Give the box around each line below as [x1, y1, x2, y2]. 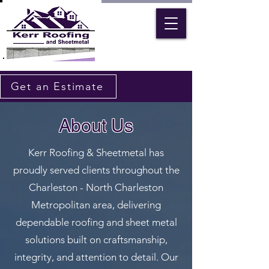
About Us [59, 115, 133, 136]
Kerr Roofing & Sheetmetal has [28, 147, 164, 159]
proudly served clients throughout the [13, 164, 180, 176]
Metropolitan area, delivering [31, 199, 161, 211]
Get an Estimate [10, 80, 104, 93]
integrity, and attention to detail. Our [14, 251, 178, 263]
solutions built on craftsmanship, [25, 234, 168, 246]
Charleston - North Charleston [29, 181, 163, 193]
